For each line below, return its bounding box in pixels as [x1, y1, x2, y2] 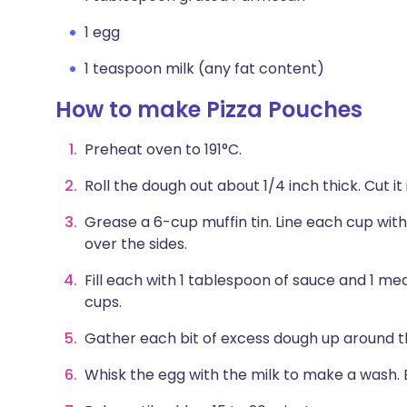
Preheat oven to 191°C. [84, 139, 242, 160]
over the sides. [84, 233, 187, 254]
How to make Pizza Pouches [55, 94, 362, 124]
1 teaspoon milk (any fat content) [84, 58, 324, 79]
